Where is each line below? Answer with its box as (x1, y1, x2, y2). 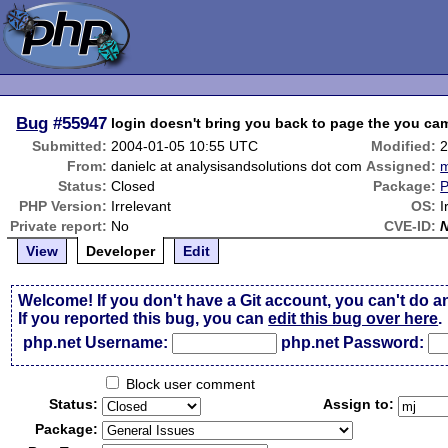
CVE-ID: (384, 218, 437, 234)
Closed (111, 178, 156, 194)
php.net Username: (23, 334, 169, 351)
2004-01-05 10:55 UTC (111, 138, 259, 154)
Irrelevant (111, 198, 172, 214)
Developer (86, 243, 156, 259)
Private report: (10, 218, 108, 234)
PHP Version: (19, 198, 108, 214)
